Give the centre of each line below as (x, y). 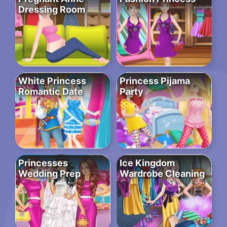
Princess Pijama (155, 81)
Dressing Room (52, 10)
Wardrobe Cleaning (162, 174)
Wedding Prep (49, 174)
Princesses (43, 163)
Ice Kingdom (147, 163)
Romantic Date (51, 92)
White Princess (52, 81)
